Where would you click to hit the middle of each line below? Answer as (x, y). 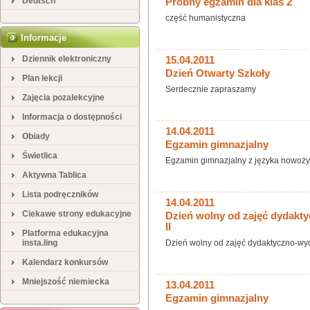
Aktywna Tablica (54, 175)
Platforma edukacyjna (65, 233)
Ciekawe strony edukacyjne (77, 214)
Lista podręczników (60, 194)
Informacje (44, 38)
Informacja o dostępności (72, 117)
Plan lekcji (42, 78)
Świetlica (40, 156)
